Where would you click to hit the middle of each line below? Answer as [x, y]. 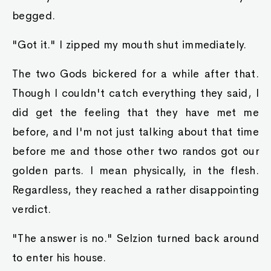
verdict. [32, 209]
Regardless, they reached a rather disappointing [135, 190]
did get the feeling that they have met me [135, 113]
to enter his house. [59, 258]
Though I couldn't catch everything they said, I [135, 93]
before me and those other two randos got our [135, 151]
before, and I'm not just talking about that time [135, 132]
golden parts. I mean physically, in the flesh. [135, 171]
